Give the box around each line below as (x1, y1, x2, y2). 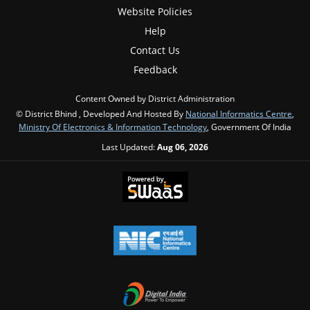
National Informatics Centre (185, 108, 292, 120)
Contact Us (130, 44, 180, 57)
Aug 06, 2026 (157, 141, 208, 153)
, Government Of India (207, 121, 291, 133)
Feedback (133, 63, 177, 77)
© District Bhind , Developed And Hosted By (16, 108, 185, 120)
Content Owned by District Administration (75, 93, 235, 104)
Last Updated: (102, 141, 157, 153)
